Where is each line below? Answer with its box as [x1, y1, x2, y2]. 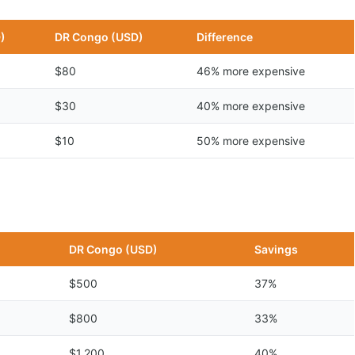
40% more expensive [197, 99, 305, 113]
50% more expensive [197, 134, 305, 147]
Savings [254, 242, 298, 256]
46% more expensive [197, 64, 305, 78]
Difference [197, 30, 253, 44]
